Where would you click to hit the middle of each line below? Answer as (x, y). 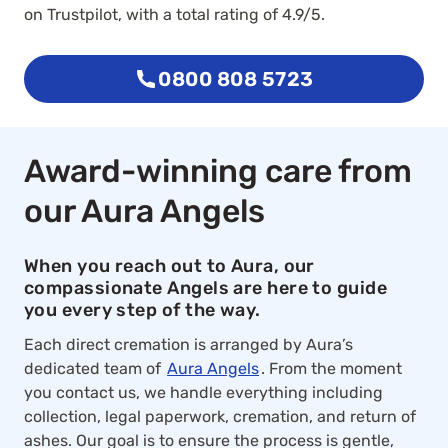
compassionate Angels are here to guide (206, 288)
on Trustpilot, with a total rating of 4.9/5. (174, 14)
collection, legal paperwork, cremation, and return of (220, 416)
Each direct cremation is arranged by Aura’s (188, 344)
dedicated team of (94, 368)
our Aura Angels (144, 211)
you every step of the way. (142, 310)
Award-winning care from (218, 171)
